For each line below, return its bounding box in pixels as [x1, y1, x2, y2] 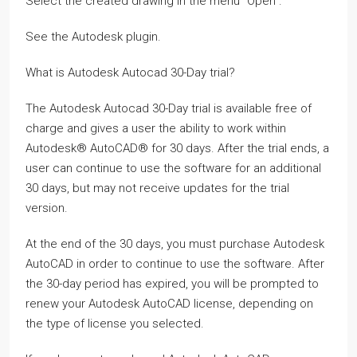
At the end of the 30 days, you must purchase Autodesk [25, 237, 324, 251]
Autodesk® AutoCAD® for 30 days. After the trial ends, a [25, 141, 329, 155]
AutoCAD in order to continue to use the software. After [25, 257, 324, 271]
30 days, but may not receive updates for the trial [25, 181, 289, 195]
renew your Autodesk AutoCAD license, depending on [25, 296, 313, 311]
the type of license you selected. [25, 316, 204, 331]
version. [25, 201, 68, 215]
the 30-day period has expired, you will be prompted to [25, 277, 319, 291]
